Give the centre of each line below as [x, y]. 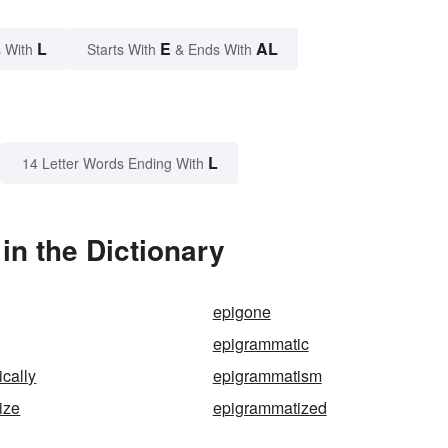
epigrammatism [267, 376]
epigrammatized [269, 408]
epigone [241, 312]
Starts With [123, 49]
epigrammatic [260, 344]
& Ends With [213, 49]
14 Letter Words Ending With [113, 163]
